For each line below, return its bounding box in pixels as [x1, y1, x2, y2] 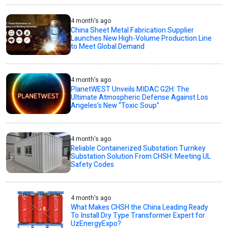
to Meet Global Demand [71, 41, 145, 52]
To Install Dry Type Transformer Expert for [71, 210, 206, 221]
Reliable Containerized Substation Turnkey [71, 143, 206, 154]
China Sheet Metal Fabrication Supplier [71, 25, 194, 36]
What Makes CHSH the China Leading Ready [71, 202, 209, 213]
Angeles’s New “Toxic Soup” [71, 100, 160, 111]
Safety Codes [71, 159, 115, 170]
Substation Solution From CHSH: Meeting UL [71, 151, 211, 162]
